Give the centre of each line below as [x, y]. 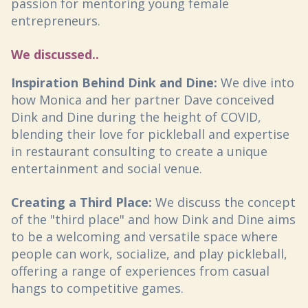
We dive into [256, 82]
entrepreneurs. [56, 20]
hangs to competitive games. [97, 288]
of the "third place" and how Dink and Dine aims [153, 219]
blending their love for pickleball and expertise [150, 134]
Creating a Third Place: [81, 202]
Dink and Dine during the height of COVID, [136, 117]
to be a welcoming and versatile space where [144, 236]
